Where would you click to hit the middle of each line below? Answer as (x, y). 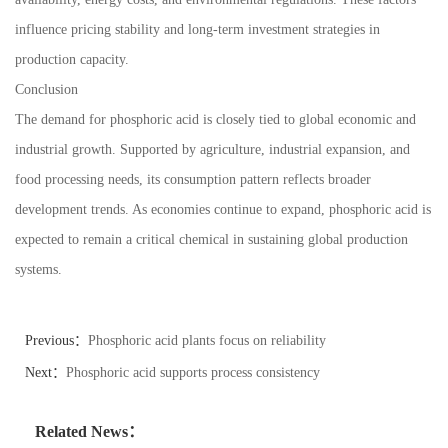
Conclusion (46, 89)
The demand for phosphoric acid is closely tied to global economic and (215, 119)
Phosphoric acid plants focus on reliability (207, 340)
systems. (38, 269)
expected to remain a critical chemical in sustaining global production (211, 239)
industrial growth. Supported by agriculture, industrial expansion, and (212, 149)
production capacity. (72, 59)
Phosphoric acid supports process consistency (193, 372)
